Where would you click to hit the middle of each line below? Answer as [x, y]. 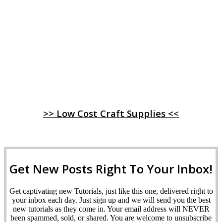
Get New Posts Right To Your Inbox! [111, 168]
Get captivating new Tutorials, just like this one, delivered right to [111, 191]
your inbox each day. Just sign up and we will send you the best [111, 200]
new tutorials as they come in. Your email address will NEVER [111, 209]
